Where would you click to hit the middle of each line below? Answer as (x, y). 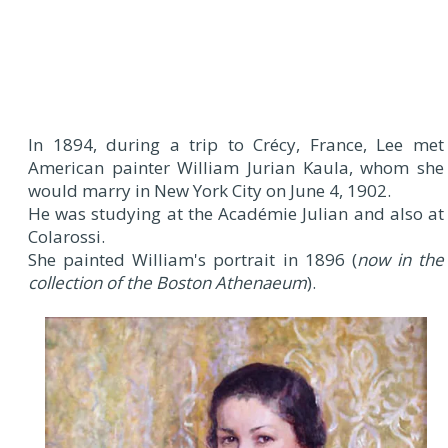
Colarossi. (66, 237)
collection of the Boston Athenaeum (167, 283)
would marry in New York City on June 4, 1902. (209, 191)
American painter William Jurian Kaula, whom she (236, 168)
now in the (400, 260)
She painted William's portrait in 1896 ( (192, 260)
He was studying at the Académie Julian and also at (236, 214)
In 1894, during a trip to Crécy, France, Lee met (236, 145)
